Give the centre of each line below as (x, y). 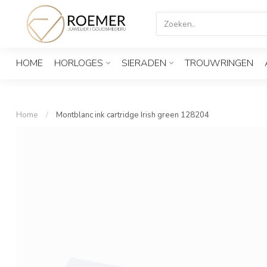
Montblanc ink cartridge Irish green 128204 (133, 115)
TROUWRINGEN (219, 63)
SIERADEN (144, 63)
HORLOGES (79, 63)
